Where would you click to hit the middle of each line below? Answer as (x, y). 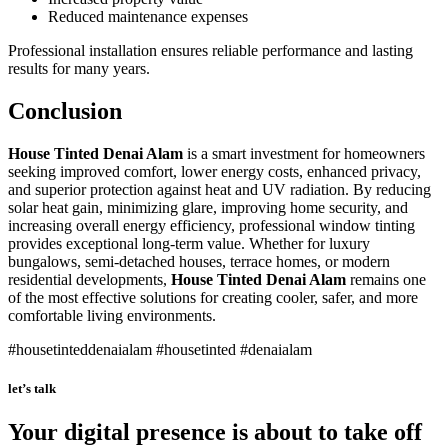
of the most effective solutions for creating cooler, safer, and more (213, 298)
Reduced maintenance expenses (148, 17)
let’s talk (32, 389)
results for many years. (79, 69)
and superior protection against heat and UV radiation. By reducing (219, 190)
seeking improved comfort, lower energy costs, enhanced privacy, (214, 172)
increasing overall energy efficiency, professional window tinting (211, 226)
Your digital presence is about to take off (215, 432)
